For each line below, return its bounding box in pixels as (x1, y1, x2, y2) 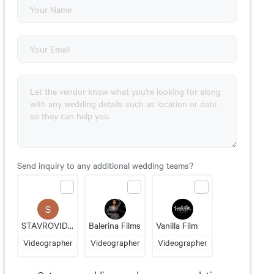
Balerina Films (89, 219, 141, 232)
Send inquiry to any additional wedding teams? (17, 159, 193, 171)
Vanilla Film (156, 219, 198, 232)
